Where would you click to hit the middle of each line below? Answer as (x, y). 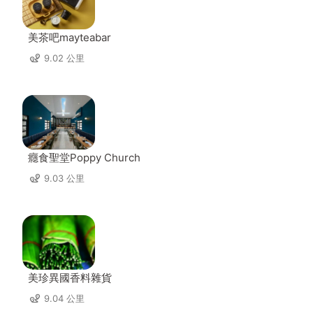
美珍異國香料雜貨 (70, 278)
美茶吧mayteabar (70, 37)
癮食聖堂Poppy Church (84, 158)
